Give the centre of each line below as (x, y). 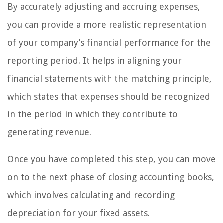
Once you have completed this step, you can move (111, 159)
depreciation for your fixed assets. (79, 213)
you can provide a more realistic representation (107, 25)
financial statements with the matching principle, (110, 79)
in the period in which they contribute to (93, 114)
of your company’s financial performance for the (109, 43)
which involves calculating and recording (91, 195)
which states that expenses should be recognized (109, 97)
